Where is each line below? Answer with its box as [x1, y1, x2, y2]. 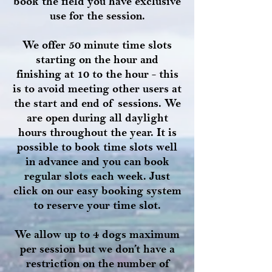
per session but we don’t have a [19, 242, 175, 256]
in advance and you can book [25, 154, 169, 169]
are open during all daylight [26, 110, 168, 125]
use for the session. [49, 8, 145, 23]
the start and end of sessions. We [13, 96, 181, 110]
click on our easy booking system [13, 183, 182, 198]
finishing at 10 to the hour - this [16, 67, 178, 81]
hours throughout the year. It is [18, 125, 177, 140]
